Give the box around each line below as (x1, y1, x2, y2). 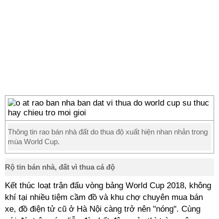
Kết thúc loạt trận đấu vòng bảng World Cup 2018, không (5, 181, 211, 190)
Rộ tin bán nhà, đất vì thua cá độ (5, 163, 115, 171)
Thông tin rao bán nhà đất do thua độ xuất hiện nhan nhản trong (8, 128, 208, 136)
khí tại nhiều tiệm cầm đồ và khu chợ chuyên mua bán (5, 193, 203, 202)
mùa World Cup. (8, 137, 60, 146)
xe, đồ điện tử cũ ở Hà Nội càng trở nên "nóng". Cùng (5, 204, 200, 214)
